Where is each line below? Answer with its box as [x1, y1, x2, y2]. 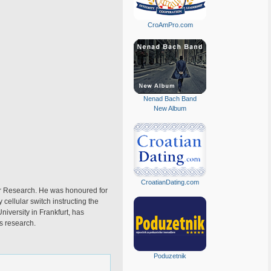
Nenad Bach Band [143, 95, 197, 102]
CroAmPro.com [147, 21, 193, 28]
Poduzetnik [154, 252, 186, 260]
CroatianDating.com [141, 178, 199, 186]
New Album [154, 105, 186, 112]
